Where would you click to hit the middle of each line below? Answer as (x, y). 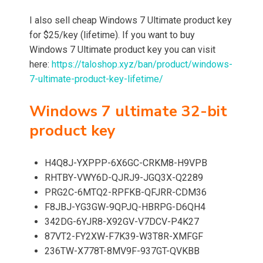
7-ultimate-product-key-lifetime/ (96, 79)
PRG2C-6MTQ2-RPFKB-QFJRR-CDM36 (126, 193)
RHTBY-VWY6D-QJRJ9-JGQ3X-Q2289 (124, 178)
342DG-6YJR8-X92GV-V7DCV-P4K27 (122, 222)
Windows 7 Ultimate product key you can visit (122, 50)
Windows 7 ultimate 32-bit (128, 112)
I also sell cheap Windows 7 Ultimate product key (131, 21)
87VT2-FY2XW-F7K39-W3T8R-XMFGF (124, 237)
